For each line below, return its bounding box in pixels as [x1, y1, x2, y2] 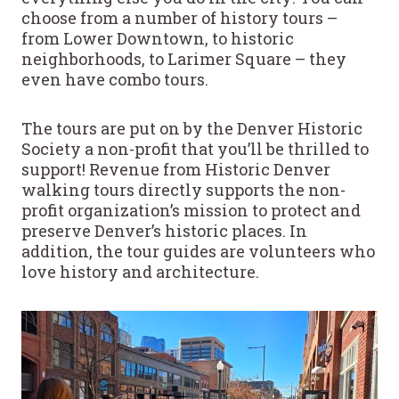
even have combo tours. [21, 68, 208, 90]
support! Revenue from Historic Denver [21, 158, 330, 180]
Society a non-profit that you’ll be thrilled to [21, 137, 369, 159]
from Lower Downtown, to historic [21, 27, 294, 49]
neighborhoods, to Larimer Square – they [21, 47, 346, 69]
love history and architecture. [21, 260, 259, 282]
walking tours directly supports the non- [21, 178, 346, 200]
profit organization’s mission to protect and [21, 199, 361, 221]
